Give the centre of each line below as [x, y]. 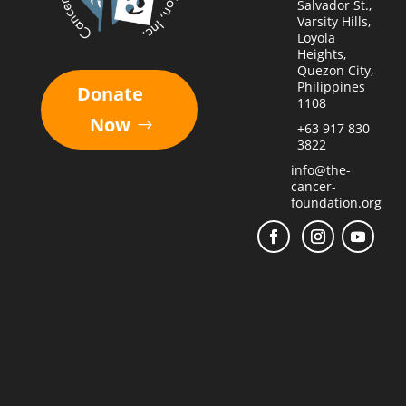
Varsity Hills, [333, 21]
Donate [110, 93]
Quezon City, [335, 70]
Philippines [331, 86]
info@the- [320, 169]
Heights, [321, 53]
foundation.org [336, 202]
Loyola [316, 37]
